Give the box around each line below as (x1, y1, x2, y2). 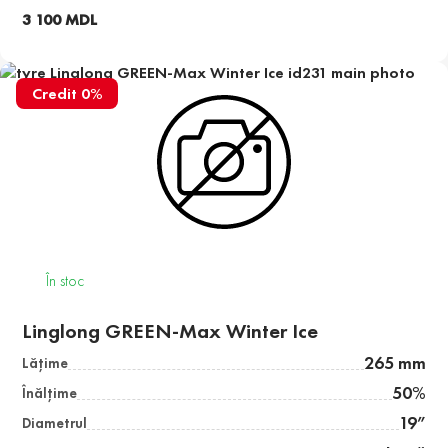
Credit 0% (32, 83, 102, 105)
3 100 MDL (22, 9, 98, 31)
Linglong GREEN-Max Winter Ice (22, 318, 319, 345)
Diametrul (22, 414, 88, 433)
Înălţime (22, 384, 78, 403)
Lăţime (22, 354, 69, 373)
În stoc (46, 270, 85, 292)
